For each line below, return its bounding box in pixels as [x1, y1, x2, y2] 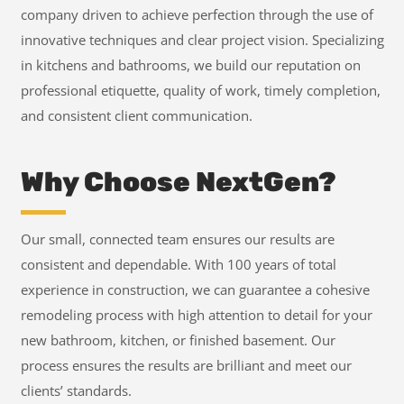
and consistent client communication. [20, 106, 252, 125]
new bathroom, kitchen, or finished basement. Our [20, 331, 335, 350]
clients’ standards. [20, 381, 132, 400]
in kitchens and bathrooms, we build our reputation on [20, 56, 361, 75]
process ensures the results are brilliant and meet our [20, 356, 352, 375]
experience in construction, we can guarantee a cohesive [20, 280, 370, 299]
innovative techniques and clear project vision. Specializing [20, 31, 384, 50]
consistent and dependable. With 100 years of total [20, 255, 336, 274]
